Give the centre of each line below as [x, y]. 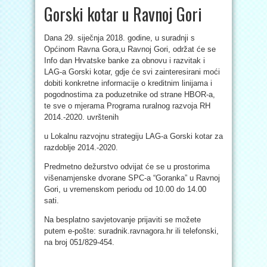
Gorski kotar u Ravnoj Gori [123, 14]
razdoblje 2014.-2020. [81, 148]
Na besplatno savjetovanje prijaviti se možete [122, 220]
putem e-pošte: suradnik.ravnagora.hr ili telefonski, [131, 231]
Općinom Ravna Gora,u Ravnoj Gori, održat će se [130, 49]
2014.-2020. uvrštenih [81, 117]
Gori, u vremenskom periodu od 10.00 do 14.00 [125, 189]
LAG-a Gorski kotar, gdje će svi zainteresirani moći [132, 72]
